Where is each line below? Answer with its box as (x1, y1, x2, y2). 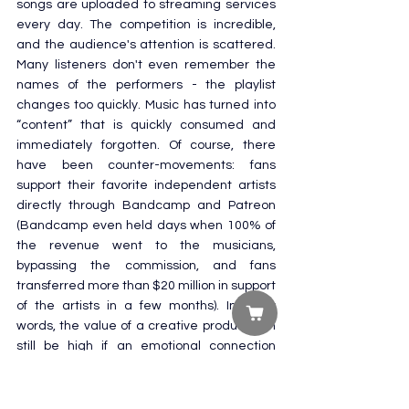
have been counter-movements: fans (16, 158, 276, 172)
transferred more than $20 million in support (16, 278, 276, 292)
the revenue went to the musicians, (16, 238, 276, 252)
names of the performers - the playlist (16, 78, 276, 91)
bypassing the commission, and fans (16, 258, 276, 272)
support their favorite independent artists (16, 178, 276, 192)
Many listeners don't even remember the (16, 58, 276, 71)
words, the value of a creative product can (16, 319, 276, 332)
